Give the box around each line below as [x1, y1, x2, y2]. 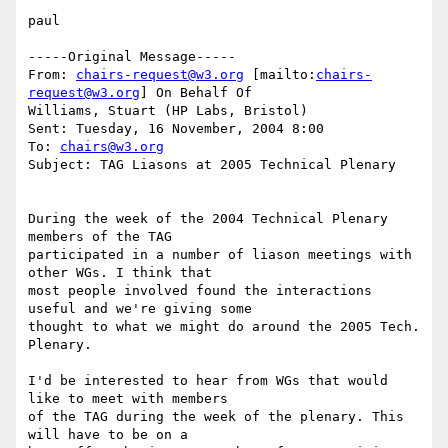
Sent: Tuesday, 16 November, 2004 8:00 [28, 121, 324, 137]
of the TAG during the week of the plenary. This [28, 409, 404, 425]
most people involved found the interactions [28, 283, 372, 299]
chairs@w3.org [60, 139, 164, 155]
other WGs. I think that [28, 265, 212, 281]
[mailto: [244, 67, 316, 83]
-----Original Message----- [28, 49, 236, 65]
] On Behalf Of [140, 85, 252, 101]
